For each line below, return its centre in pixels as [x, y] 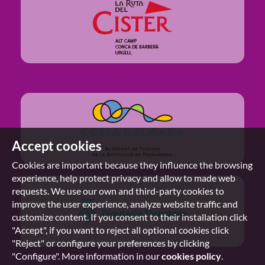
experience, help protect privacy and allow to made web [124, 178]
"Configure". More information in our [87, 256]
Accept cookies [57, 146]
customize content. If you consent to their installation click [130, 217]
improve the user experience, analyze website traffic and [125, 204]
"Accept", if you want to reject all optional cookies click [120, 230]
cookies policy [191, 256]
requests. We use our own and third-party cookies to [118, 191]
